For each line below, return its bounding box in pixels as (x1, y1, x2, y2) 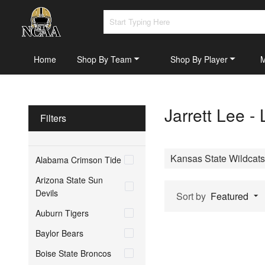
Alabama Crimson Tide (35, 153, 121, 166)
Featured (211, 189, 248, 203)
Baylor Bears (35, 227, 83, 239)
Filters (40, 111, 66, 125)
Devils (35, 186, 58, 199)
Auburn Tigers (35, 206, 89, 219)
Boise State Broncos (35, 247, 111, 259)
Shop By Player (170, 53, 228, 65)
